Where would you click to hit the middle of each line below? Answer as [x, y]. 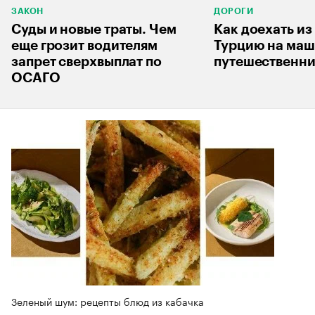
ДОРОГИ [233, 12]
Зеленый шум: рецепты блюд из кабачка [108, 301]
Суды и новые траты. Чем [94, 30]
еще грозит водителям [84, 46]
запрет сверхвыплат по [86, 62]
